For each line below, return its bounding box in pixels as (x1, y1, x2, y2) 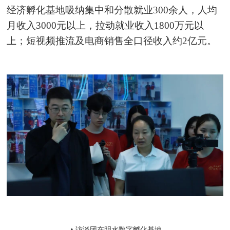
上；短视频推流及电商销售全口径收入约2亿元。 (7, 35, 217, 46)
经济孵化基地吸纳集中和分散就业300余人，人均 (7, 4, 218, 15)
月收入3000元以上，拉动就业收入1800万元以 (7, 20, 204, 31)
